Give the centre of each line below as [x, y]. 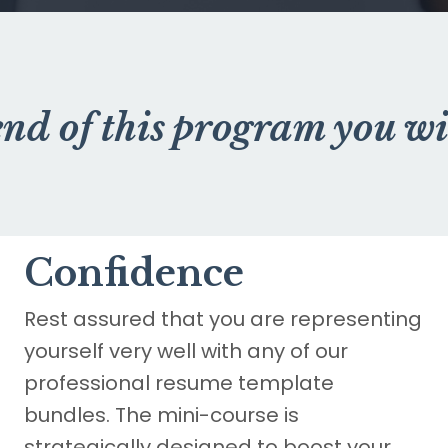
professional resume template [179, 383]
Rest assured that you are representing [223, 319]
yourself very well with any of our [186, 351]
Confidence [134, 274]
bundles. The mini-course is [161, 415]
